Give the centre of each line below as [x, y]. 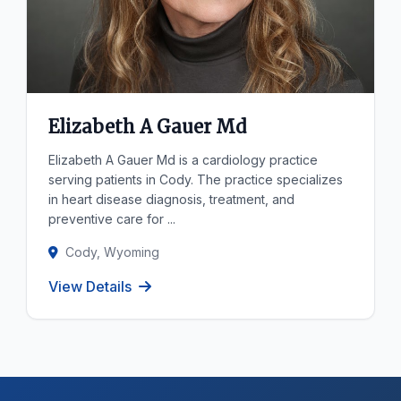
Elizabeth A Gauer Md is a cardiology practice [183, 160]
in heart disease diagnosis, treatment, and [172, 199]
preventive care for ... [112, 219]
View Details [90, 286]
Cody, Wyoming [113, 252]
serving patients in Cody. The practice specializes [196, 179]
